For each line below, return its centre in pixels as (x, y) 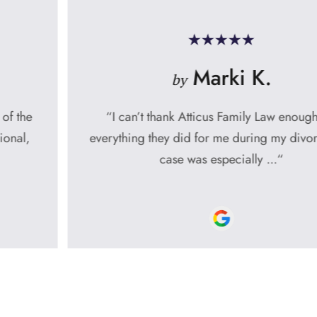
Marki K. (166, 77)
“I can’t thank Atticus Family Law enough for (158, 117)
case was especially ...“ (158, 159)
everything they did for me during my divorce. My (158, 138)
